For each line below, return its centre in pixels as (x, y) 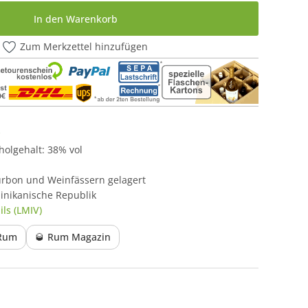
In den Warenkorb (75, 19)
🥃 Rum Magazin (73, 237)
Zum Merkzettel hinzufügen (84, 47)
